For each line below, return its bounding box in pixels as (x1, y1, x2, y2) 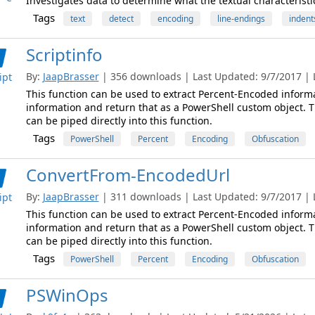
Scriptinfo (25, 43, 103, 66)
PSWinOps (25, 283, 108, 307)
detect (108, 13, 134, 25)
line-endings (217, 13, 265, 25)
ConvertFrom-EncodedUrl (25, 163, 230, 186)
